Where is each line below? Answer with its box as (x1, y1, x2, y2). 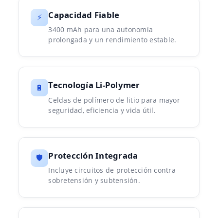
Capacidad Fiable (48, 9, 120, 20)
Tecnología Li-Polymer (48, 79, 140, 91)
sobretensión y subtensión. (48, 176, 140, 185)
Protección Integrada (48, 149, 138, 161)
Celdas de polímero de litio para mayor (48, 95, 180, 105)
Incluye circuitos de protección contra (48, 165, 176, 175)
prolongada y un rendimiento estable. (48, 35, 177, 45)
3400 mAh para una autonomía (48, 25, 153, 35)
